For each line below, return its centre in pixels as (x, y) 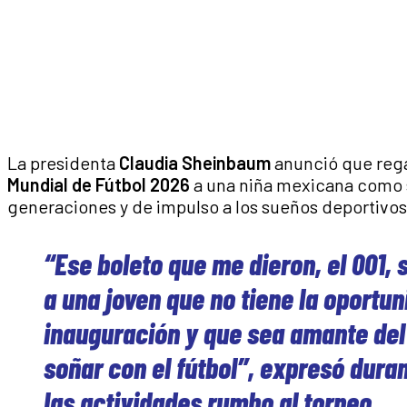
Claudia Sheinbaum (195, 163)
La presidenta (63, 163)
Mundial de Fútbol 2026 (99, 185)
